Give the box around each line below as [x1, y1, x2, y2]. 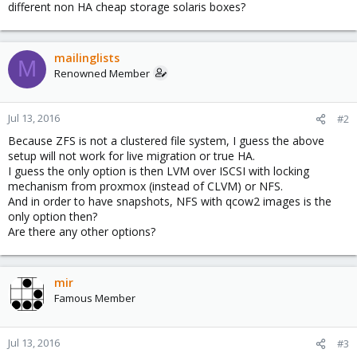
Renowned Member [54, 65, 150, 80]
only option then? [8, 208, 97, 224]
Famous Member [54, 290, 135, 305]
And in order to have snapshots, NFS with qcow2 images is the [8, 193, 331, 209]
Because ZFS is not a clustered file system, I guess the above [8, 132, 324, 148]
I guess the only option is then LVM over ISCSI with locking [8, 163, 309, 178]
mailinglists [54, 49, 120, 65]
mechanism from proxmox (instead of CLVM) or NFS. [8, 178, 283, 194]
